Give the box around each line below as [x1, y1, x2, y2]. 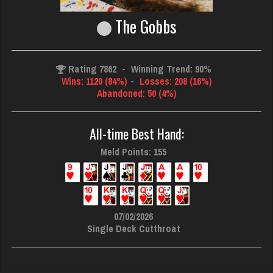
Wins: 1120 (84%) [61, 74, 127, 88]
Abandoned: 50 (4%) [96, 87, 177, 100]
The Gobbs [111, 14, 177, 38]
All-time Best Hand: [89, 124, 184, 143]
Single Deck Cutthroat [87, 221, 180, 235]
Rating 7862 [65, 62, 119, 76]
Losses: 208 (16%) [136, 74, 212, 88]
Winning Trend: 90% [128, 62, 211, 76]
